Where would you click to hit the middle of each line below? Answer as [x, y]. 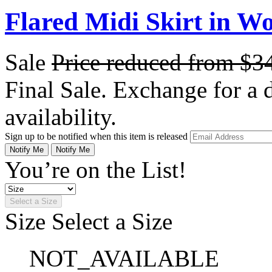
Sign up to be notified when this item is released [97, 136]
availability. [61, 117]
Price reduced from [146, 62]
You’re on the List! [96, 169]
